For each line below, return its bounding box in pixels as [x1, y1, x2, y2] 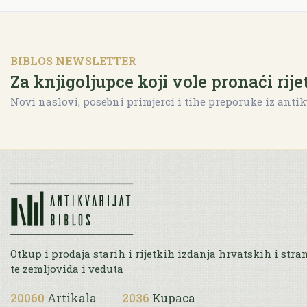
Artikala [47, 289, 97, 306]
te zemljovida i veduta [10, 261, 123, 275]
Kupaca [152, 289, 195, 306]
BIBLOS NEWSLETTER [10, 53, 136, 68]
